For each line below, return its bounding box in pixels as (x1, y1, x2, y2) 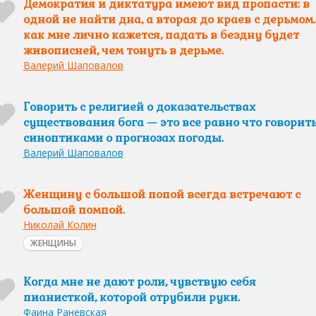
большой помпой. (23, 202, 125, 217)
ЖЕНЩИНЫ (30, 237, 76, 249)
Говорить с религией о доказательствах (23, 99, 255, 114)
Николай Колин (23, 218, 97, 231)
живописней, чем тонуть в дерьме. (23, 43, 224, 58)
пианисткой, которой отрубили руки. (23, 290, 240, 305)
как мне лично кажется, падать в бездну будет (23, 28, 299, 42)
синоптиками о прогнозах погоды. (23, 130, 224, 145)
